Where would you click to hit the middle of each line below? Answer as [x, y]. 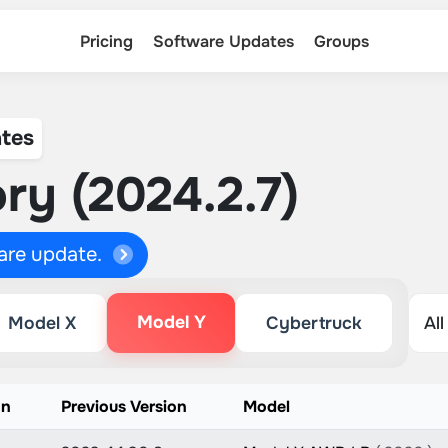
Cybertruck [314, 323]
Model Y [171, 322]
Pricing [106, 41]
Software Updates [223, 41]
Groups [341, 41]
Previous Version [123, 406]
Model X [41, 323]
